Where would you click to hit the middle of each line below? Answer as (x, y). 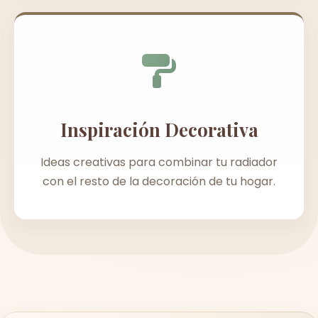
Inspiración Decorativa (159, 130)
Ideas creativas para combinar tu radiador (159, 163)
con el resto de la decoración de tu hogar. (159, 182)
